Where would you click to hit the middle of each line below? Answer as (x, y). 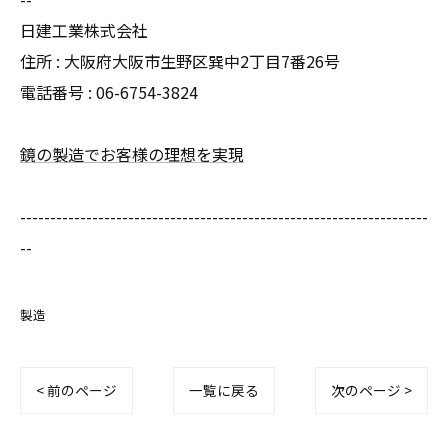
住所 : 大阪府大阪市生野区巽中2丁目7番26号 (180, 61)
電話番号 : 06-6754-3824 (109, 92)
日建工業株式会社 (84, 30)
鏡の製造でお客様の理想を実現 (132, 154)
